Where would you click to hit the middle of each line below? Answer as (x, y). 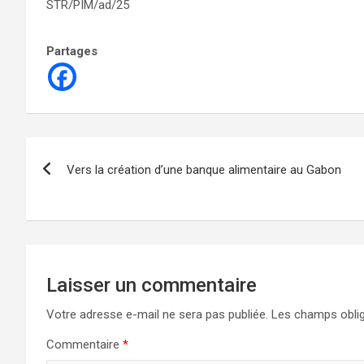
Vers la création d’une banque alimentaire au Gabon (204, 169)
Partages (72, 51)
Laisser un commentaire (152, 285)
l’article (68, 219)
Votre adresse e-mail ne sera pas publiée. (157, 314)
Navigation (87, 152)
